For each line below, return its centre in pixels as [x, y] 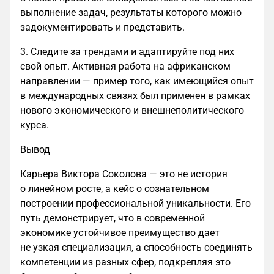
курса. [35, 125]
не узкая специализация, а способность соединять [136, 248]
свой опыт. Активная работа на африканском [125, 67]
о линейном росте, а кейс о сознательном [115, 189]
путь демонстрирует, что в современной [113, 218]
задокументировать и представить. [102, 28]
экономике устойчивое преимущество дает [120, 233]
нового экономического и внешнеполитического [132, 111]
